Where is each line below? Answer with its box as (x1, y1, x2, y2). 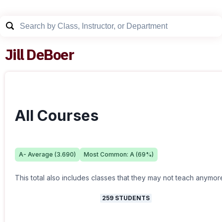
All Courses (15, 107, 99, 124)
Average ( (26, 151, 56, 158)
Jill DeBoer (5, 45, 74, 64)
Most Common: (84, 151, 130, 158)
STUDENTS (113, 194, 150, 202)
